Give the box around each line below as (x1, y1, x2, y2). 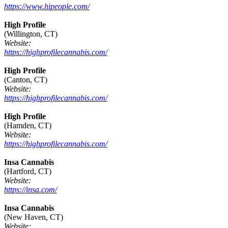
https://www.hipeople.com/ (4, 2, 90, 11)
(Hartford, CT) (4, 167, 51, 176)
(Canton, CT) (4, 75, 47, 84)
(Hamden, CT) (4, 121, 51, 130)
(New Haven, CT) (4, 213, 63, 222)
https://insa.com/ (4, 185, 57, 194)
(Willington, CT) (4, 30, 58, 39)
